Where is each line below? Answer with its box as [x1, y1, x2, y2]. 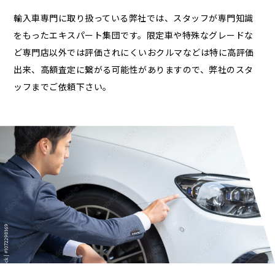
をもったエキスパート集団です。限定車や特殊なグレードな [14, 29, 254, 42]
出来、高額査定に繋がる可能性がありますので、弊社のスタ [14, 63, 254, 76]
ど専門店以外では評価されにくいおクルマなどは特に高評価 [14, 46, 254, 59]
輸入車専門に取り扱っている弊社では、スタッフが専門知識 [14, 12, 254, 25]
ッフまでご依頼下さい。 [14, 80, 112, 93]
